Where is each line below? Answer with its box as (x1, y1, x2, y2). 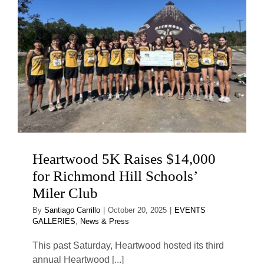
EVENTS (174, 206, 206, 215)
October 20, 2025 (108, 206, 167, 215)
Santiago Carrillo (44, 206, 100, 215)
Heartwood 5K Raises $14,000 (32, 151, 216, 167)
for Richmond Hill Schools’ (32, 168, 197, 184)
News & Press (80, 217, 129, 226)
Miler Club (32, 185, 98, 202)
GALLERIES (32, 217, 75, 226)
